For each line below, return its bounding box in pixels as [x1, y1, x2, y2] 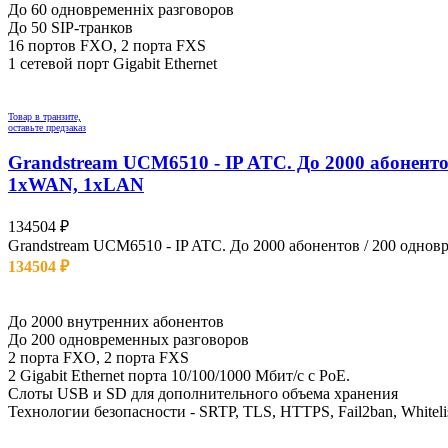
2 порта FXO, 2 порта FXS [8, 348, 189, 366]
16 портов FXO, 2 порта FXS [8, 37, 206, 55]
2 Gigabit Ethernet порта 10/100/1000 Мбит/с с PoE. [8, 366, 350, 384]
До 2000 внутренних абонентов [8, 312, 224, 330]
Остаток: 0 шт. [8, 276, 106, 294]
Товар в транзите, [8, 111, 81, 123]
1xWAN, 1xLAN [8, 174, 144, 196]
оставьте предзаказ [8, 122, 86, 134]
